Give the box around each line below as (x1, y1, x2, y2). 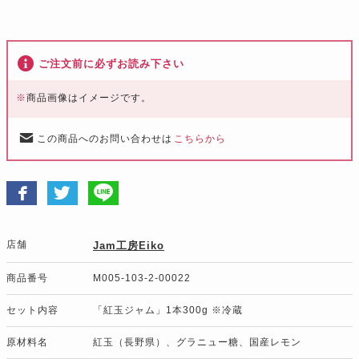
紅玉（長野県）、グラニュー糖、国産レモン (93, 336, 301, 348)
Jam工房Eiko (93, 239, 164, 252)
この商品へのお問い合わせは (37, 132, 172, 144)
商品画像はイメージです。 (26, 91, 151, 103)
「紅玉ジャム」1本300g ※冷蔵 (93, 304, 243, 316)
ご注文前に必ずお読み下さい (38, 57, 184, 70)
